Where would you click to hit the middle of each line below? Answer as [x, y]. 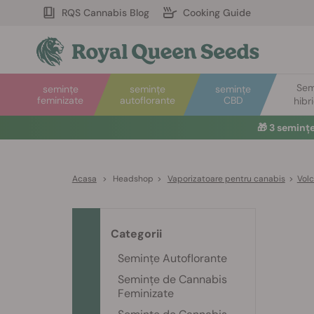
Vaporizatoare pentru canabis [226, 179]
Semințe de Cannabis [172, 279]
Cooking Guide [217, 13]
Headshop [133, 179]
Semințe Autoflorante [172, 258]
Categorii [136, 234]
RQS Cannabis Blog [105, 13]
